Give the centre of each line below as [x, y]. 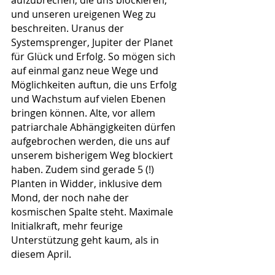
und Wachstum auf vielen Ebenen [90, 99]
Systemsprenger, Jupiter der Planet [93, 42]
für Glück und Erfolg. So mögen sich [95, 56]
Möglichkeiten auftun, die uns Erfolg [95, 84]
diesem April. [41, 254]
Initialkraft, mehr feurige [68, 226]
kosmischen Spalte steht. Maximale [93, 211]
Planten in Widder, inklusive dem [88, 183]
